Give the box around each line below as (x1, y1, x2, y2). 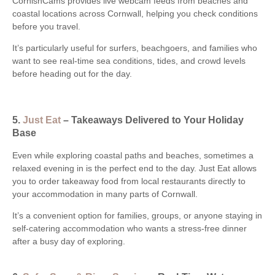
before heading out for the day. (12, 68, 132, 79)
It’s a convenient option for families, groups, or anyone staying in (12, 211, 262, 221)
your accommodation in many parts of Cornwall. (12, 189, 198, 199)
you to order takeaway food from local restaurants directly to (12, 176, 246, 187)
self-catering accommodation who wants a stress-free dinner (12, 223, 247, 234)
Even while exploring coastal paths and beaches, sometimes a (12, 150, 254, 161)
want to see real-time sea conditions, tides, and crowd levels (12, 55, 246, 66)
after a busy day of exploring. (12, 236, 125, 247)
